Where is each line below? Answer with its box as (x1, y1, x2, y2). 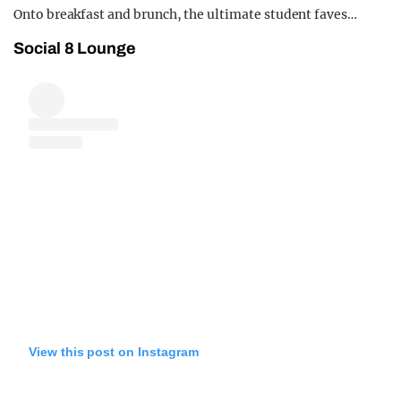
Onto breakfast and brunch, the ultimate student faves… (13, 5, 357, 22)
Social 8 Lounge (13, 38, 137, 57)
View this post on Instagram (29, 344, 199, 359)
